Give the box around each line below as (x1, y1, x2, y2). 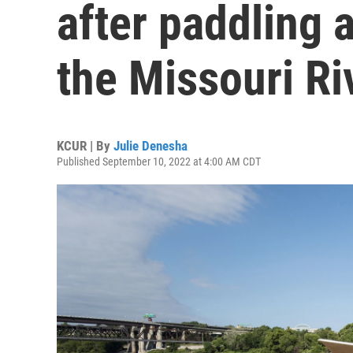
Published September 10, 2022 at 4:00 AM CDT (57, 155, 261, 168)
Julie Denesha (113, 138, 188, 154)
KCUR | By (57, 138, 113, 154)
